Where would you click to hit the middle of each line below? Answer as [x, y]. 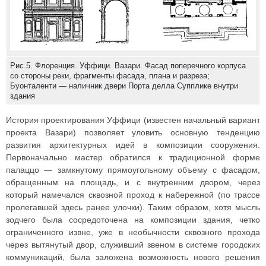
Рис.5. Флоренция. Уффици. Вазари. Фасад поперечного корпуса [128, 66]
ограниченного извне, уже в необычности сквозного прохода [133, 232]
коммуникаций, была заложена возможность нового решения [133, 257]
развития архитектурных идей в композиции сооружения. [133, 145]
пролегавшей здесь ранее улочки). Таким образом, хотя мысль [133, 208]
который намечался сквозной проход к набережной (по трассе [133, 195]
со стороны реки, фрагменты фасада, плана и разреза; [110, 76]
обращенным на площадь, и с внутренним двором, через [133, 183]
